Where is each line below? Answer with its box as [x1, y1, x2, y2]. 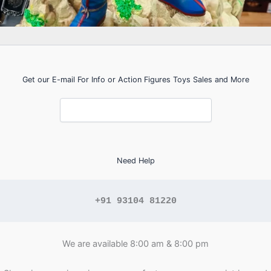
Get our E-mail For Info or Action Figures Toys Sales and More [22, 75, 249, 85]
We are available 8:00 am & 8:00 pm [62, 238, 209, 249]
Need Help [116, 156, 155, 166]
